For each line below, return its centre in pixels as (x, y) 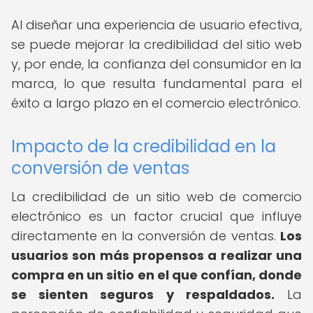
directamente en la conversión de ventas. (146, 236)
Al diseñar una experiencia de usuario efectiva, (156, 25)
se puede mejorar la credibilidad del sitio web (156, 44)
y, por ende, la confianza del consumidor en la (156, 64)
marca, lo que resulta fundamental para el (156, 83)
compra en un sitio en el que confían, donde (156, 275)
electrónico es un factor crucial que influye (156, 216)
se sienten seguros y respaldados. (143, 294)
